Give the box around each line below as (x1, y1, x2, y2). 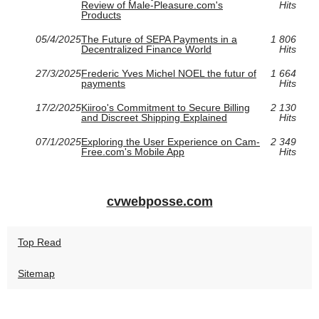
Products (81, 9, 121, 21)
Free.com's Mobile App (81, 145, 184, 157)
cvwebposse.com (106, 194, 213, 209)
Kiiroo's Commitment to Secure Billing (81, 101, 250, 113)
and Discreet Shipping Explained (81, 111, 227, 123)
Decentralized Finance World (81, 43, 211, 55)
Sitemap (18, 267, 55, 279)
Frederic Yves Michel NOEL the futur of (81, 67, 256, 79)
